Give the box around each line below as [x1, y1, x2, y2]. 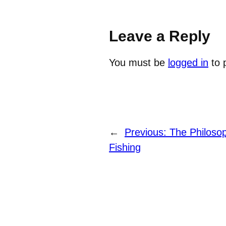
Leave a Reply [109, 28, 210, 45]
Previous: [125, 127, 169, 138]
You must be [109, 57, 168, 69]
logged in [168, 57, 208, 69]
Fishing [109, 142, 141, 153]
